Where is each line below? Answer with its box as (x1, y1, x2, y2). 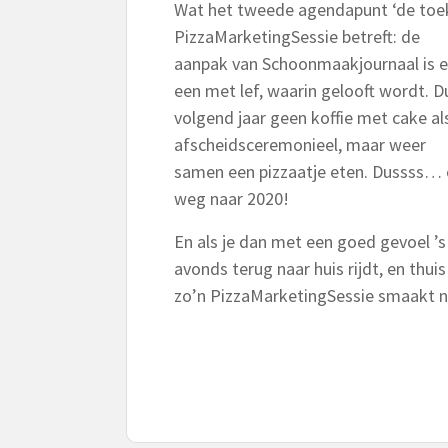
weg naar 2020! (174, 187, 289, 210)
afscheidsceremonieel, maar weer (174, 133, 426, 156)
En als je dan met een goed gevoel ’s (174, 230, 446, 253)
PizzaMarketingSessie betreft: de (174, 25, 420, 48)
